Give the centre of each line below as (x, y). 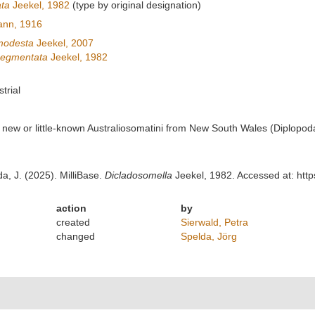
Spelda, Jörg (208, 236)
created (73, 222)
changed (76, 236)
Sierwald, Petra (214, 222)
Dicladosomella (138, 175)
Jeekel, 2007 (63, 43)
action (72, 208)
